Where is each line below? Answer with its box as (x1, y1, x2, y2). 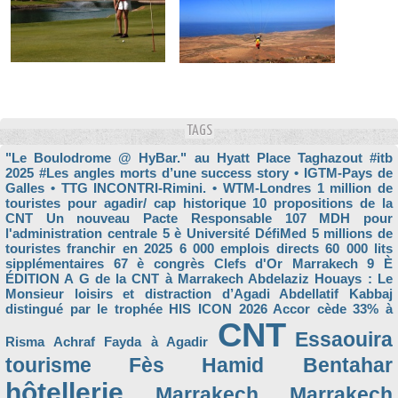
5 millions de (311, 226, 393, 241)
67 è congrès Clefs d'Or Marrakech (113, 256, 358, 271)
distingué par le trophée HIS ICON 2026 (5, 301, 267, 316)
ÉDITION (5, 271, 60, 286)
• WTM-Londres (212, 180, 311, 195)
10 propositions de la (252, 195, 393, 211)
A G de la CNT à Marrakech (64, 271, 243, 286)
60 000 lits (325, 241, 394, 256)
